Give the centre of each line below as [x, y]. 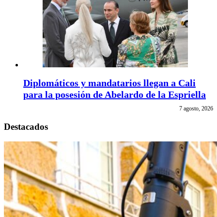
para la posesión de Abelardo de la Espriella [115, 95]
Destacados [26, 126]
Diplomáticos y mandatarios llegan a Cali [109, 83]
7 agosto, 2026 [196, 109]
